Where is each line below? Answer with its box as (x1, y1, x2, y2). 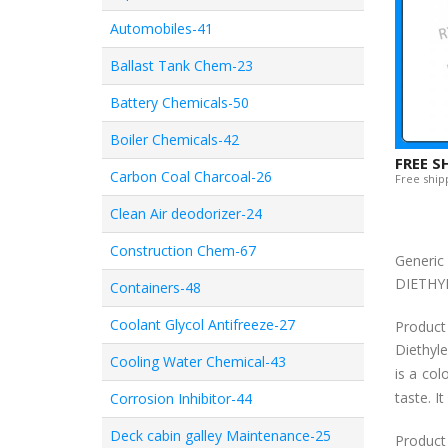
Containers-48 (110, 278, 201, 297)
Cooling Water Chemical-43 (110, 352, 286, 371)
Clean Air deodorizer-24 (110, 204, 262, 223)
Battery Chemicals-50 (110, 93, 249, 112)
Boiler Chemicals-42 (110, 130, 239, 149)
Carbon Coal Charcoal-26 (110, 167, 272, 186)
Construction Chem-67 (110, 241, 256, 260)
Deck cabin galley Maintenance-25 (110, 426, 331, 445)
